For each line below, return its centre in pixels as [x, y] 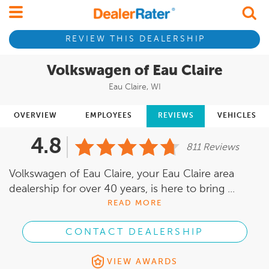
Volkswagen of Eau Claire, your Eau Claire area [122, 174]
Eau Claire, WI [134, 87]
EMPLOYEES [108, 116]
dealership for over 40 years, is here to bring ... [122, 189]
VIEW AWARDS [142, 261]
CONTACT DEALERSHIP [134, 232]
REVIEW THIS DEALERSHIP [135, 39]
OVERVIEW [35, 116]
